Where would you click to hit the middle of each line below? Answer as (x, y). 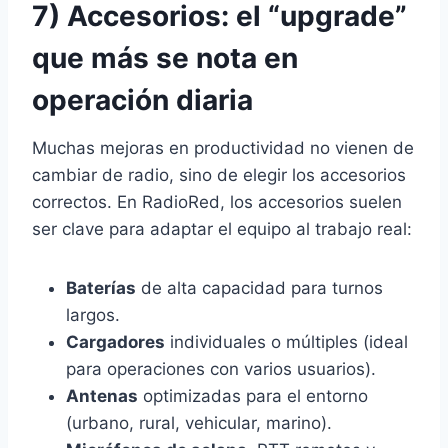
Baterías (101, 287)
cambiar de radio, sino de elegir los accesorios (219, 174)
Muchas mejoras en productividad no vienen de (223, 147)
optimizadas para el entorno (253, 395)
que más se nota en (165, 57)
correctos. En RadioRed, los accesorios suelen (217, 201)
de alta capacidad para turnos (259, 287)
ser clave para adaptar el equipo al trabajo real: (222, 228)
